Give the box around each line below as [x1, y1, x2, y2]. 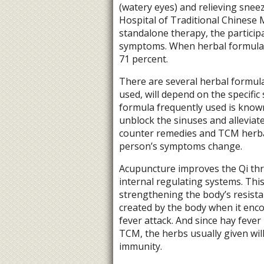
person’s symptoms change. [118, 140, 242, 153]
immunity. [118, 240, 162, 253]
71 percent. [118, 52, 168, 66]
